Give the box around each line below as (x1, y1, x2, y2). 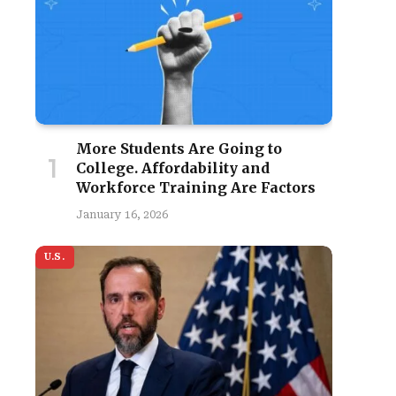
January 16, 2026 (76, 209, 168, 221)
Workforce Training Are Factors (76, 179, 316, 196)
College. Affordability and (76, 159, 270, 177)
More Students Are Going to (76, 140, 282, 157)
